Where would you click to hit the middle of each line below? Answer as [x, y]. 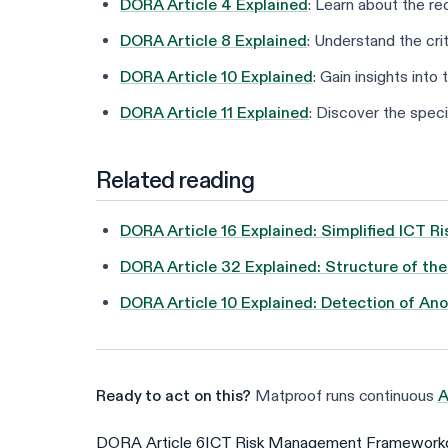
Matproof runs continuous [344, 396]
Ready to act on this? [173, 396]
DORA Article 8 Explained [213, 41]
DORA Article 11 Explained [214, 113]
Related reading [175, 180]
